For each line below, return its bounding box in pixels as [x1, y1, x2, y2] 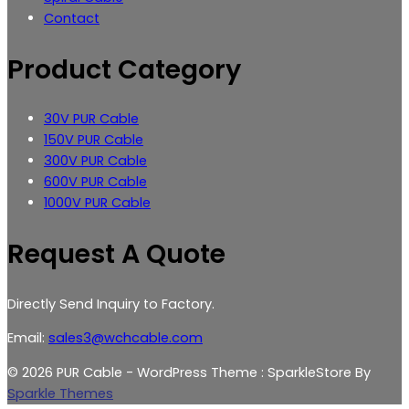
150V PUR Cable [44, 131, 143, 150]
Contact [44, 8, 100, 27]
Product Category [7, 50, 241, 88]
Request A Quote [7, 236, 225, 273]
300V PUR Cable [44, 152, 147, 171]
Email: [7, 329, 48, 348]
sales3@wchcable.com [48, 329, 203, 348]
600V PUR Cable [44, 173, 147, 192]
